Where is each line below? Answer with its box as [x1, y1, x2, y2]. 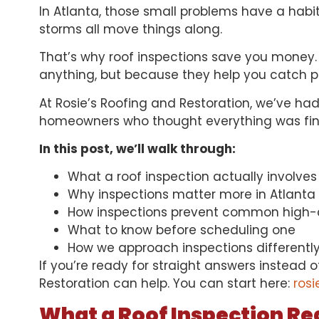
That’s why [39, 48, 109, 66]
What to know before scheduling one [68, 221, 296, 239]
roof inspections [109, 48, 208, 66]
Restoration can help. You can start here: [39, 275, 293, 293]
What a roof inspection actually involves [68, 168, 317, 186]
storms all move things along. [39, 20, 222, 38]
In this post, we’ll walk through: [39, 140, 236, 158]
